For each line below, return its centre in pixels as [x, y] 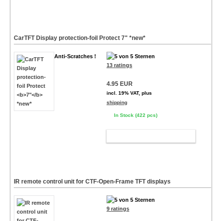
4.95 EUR [119, 84]
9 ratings [118, 209]
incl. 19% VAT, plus [129, 93]
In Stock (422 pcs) [135, 115]
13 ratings [119, 65]
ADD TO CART [147, 136]
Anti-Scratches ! [75, 56]
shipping [117, 103]
